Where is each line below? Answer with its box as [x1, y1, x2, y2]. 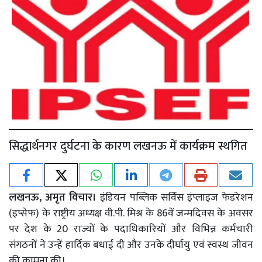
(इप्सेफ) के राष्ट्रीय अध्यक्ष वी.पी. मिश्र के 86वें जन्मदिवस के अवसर [9, 204, 253, 222]
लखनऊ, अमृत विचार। [9, 188, 101, 206]
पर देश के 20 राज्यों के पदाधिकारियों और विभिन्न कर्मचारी [9, 220, 253, 238]
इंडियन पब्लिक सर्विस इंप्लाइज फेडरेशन [100, 188, 254, 206]
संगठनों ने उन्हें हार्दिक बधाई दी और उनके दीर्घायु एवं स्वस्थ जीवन [9, 236, 253, 254]
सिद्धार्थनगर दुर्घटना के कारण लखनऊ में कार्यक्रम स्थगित [9, 136, 247, 156]
